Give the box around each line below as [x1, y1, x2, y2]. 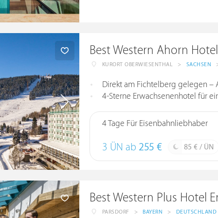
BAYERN [143, 209, 163, 215]
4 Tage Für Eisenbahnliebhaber [102, 119, 208, 128]
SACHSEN [186, 61, 212, 68]
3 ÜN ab [102, 142, 139, 153]
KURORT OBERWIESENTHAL [102, 61, 173, 68]
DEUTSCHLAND [176, 209, 217, 215]
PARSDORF [102, 209, 129, 215]
